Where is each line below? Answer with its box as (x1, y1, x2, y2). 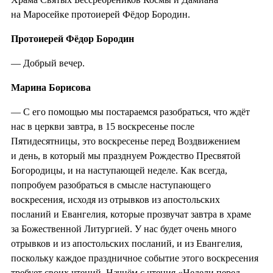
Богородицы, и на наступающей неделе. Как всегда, (11, 165, 227, 175)
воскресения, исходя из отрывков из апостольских (11, 194, 220, 205)
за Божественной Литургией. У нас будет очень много (11, 223, 236, 234)
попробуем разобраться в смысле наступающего (11, 179, 211, 190)
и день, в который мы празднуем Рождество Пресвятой (11, 150, 241, 161)
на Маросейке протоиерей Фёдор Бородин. (11, 9, 190, 19)
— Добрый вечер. (11, 57, 85, 68)
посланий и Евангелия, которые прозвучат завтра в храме (11, 208, 251, 219)
